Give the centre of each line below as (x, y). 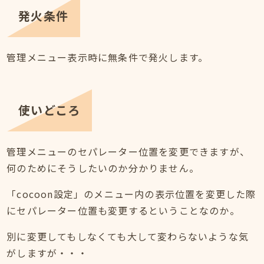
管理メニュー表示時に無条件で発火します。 (108, 57)
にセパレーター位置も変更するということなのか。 (123, 211)
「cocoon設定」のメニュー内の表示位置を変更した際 (131, 194)
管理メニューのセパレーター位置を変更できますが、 (128, 152)
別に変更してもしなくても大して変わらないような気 (128, 237)
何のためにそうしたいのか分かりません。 (103, 168)
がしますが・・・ (47, 253)
